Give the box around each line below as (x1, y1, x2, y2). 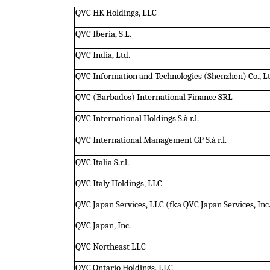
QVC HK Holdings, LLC (75, 7, 157, 18)
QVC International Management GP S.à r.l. (75, 134, 227, 145)
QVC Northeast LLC (75, 241, 146, 252)
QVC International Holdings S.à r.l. (75, 113, 199, 124)
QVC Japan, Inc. (75, 220, 131, 231)
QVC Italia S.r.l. (75, 157, 129, 168)
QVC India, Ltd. (75, 49, 130, 60)
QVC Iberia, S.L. (75, 28, 131, 39)
